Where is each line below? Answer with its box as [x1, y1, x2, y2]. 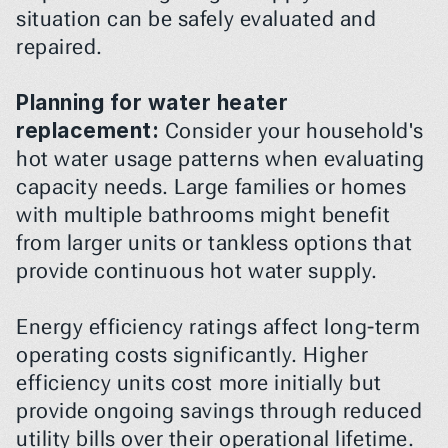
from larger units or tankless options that [16, 231, 413, 255]
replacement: [16, 118, 160, 143]
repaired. [16, 35, 103, 59]
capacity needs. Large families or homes [16, 175, 407, 199]
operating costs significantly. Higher [16, 343, 369, 367]
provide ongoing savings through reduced [16, 399, 423, 423]
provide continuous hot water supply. [16, 259, 378, 283]
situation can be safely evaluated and [16, 7, 377, 31]
